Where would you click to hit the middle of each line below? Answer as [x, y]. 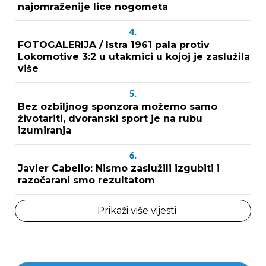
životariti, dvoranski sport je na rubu [110, 118]
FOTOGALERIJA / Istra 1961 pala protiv [114, 45]
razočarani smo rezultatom [86, 180]
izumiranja [45, 130]
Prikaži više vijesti [137, 210]
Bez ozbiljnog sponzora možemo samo [118, 106]
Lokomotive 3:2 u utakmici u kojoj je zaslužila [134, 56]
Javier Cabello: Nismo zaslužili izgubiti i [119, 168]
